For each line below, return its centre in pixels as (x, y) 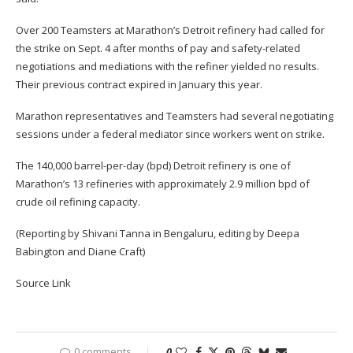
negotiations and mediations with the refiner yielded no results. (167, 67)
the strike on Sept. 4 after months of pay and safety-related (158, 48)
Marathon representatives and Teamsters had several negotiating (175, 116)
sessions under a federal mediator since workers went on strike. (170, 134)
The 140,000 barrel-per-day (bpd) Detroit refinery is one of (153, 166)
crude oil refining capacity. (78, 202)
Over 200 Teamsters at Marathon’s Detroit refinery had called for (170, 30)
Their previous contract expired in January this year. (139, 85)
